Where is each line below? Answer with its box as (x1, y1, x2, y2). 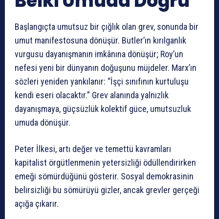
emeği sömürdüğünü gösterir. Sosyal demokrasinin (15, 171, 194, 182)
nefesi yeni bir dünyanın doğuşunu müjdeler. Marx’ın (15, 63, 197, 73)
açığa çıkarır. (15, 198, 59, 209)
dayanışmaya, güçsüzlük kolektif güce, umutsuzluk (15, 104, 191, 114)
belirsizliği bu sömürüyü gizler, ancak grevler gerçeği (15, 185, 199, 196)
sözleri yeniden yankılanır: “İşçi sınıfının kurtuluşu (15, 76, 189, 87)
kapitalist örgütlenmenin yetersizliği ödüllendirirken (15, 157, 196, 168)
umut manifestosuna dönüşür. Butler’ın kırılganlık (15, 35, 186, 46)
